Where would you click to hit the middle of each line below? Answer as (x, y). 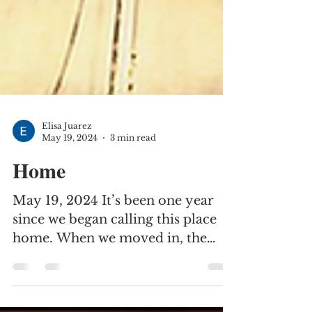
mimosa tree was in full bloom (109, 295)
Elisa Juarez (67, 164)
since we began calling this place (115, 258)
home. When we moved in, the (110, 276)
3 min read (133, 176)
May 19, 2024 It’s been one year (113, 239)
